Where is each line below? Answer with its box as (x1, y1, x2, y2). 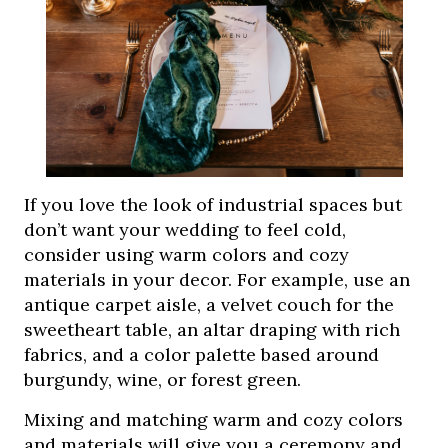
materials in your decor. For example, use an (24, 268, 411, 292)
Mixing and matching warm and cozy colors (24, 408, 404, 432)
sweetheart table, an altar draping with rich (24, 318, 401, 342)
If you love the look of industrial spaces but (24, 193, 403, 217)
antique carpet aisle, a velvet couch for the (24, 293, 395, 317)
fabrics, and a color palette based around (24, 343, 380, 367)
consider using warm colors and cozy (24, 243, 350, 267)
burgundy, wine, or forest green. (24, 368, 302, 392)
